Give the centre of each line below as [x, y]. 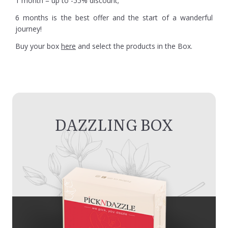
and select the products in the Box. [134, 46]
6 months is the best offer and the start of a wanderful [114, 18]
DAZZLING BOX [114, 124]
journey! [28, 29]
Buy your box [38, 46]
